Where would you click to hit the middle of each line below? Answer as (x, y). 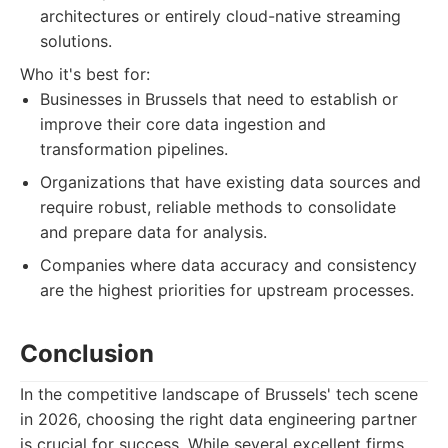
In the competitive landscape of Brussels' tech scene (219, 394)
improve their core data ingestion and (183, 124)
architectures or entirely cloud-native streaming (220, 16)
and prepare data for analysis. (153, 232)
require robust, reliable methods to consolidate (218, 207)
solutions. (76, 41)
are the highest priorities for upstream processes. (227, 290)
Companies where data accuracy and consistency (228, 265)
